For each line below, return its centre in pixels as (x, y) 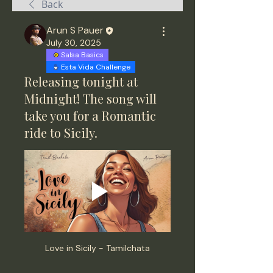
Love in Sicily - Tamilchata (97, 248)
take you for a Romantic (90, 115)
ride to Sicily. (61, 133)
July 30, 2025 (74, 43)
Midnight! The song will (90, 98)
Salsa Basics (82, 55)
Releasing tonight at (81, 81)
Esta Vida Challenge (96, 67)
